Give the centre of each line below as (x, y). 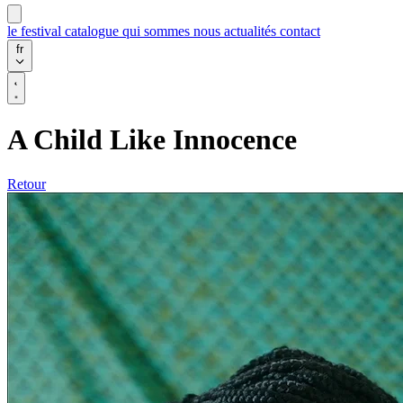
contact (300, 31)
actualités (252, 31)
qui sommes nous (173, 31)
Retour (27, 184)
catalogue (94, 31)
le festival (36, 31)
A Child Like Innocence (152, 140)
